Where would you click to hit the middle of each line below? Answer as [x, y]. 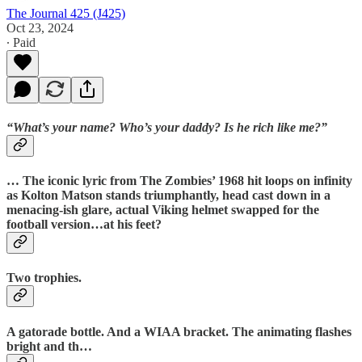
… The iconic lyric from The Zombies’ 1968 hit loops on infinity [179, 181]
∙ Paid [21, 42]
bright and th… [49, 346]
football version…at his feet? [84, 225]
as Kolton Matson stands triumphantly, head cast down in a [168, 196]
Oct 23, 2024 [40, 27]
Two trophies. [44, 278]
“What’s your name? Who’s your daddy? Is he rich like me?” [167, 127]
